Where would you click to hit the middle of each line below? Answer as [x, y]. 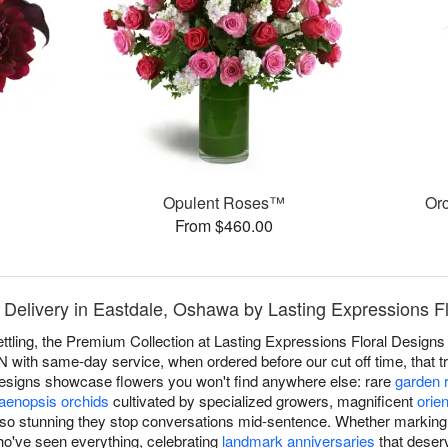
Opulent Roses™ [223, 203]
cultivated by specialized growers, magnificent [263, 401]
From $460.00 [223, 226]
